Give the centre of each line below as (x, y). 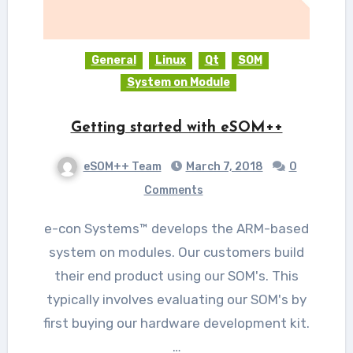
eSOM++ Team (122, 166)
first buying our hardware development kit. (176, 323)
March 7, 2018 (224, 166)
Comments (173, 190)
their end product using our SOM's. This (176, 275)
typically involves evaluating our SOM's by (176, 299)
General (113, 60)
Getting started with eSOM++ (176, 128)
